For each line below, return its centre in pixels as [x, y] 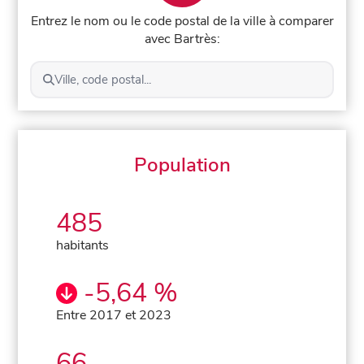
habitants [83, 245]
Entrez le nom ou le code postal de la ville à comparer [182, 21]
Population [182, 165]
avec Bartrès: [182, 39]
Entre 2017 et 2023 [114, 315]
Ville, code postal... [102, 79]
